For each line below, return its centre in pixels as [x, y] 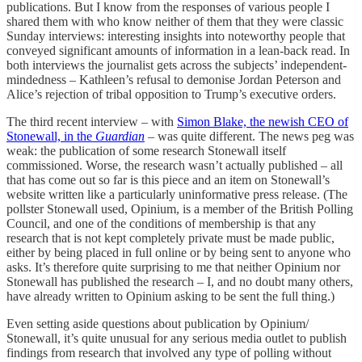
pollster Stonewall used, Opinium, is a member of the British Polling [180, 208]
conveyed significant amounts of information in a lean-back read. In [178, 50]
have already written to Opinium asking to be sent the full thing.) [170, 296]
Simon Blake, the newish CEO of [263, 121]
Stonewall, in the [51, 136]
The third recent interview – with [92, 121]
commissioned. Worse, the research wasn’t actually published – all [175, 165]
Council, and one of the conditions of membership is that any [161, 223]
